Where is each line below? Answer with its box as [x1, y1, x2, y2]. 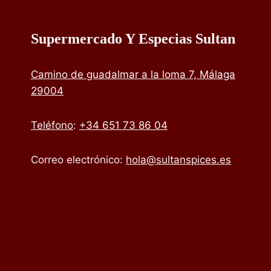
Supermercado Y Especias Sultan [31, 30, 235, 47]
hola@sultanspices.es [126, 153, 231, 166]
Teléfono [31, 119, 73, 131]
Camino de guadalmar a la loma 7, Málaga [31, 68, 235, 80]
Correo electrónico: [31, 153, 126, 166]
